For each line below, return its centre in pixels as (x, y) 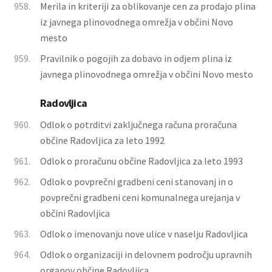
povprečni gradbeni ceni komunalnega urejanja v (140, 197)
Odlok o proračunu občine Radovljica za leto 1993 (141, 161)
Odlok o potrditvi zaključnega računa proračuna (138, 124)
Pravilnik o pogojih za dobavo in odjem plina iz (136, 58)
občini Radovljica (75, 213)
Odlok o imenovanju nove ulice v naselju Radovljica (144, 234)
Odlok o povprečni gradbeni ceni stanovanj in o (137, 182)
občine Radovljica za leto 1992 (102, 140)
